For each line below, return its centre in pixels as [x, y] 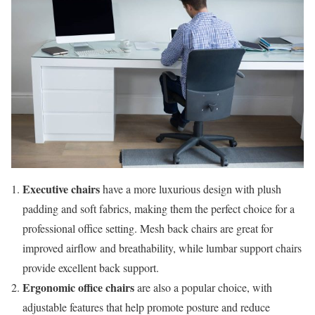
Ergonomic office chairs [78, 288]
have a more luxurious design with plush [191, 189]
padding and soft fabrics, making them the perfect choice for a [159, 209]
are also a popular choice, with [203, 288]
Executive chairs [61, 189]
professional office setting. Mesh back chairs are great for [148, 229]
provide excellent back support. [91, 268]
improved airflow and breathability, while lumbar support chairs [162, 248]
